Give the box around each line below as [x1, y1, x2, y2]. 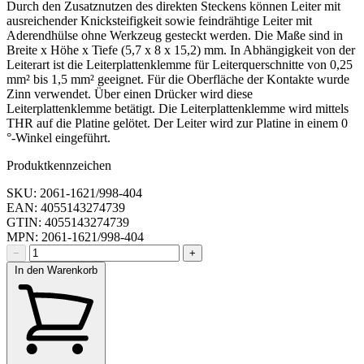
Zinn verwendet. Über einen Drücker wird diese [6, 87, 253, 102]
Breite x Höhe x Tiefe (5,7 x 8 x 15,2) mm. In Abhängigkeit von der [6, 43, 355, 58]
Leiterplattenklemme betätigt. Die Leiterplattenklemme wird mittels [6, 102, 349, 116]
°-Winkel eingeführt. [6, 131, 110, 145]
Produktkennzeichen [6, 158, 111, 173]
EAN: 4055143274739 [6, 201, 125, 215]
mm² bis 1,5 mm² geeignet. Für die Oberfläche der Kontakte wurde [6, 72, 349, 87]
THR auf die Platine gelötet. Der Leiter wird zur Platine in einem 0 [6, 116, 348, 131]
